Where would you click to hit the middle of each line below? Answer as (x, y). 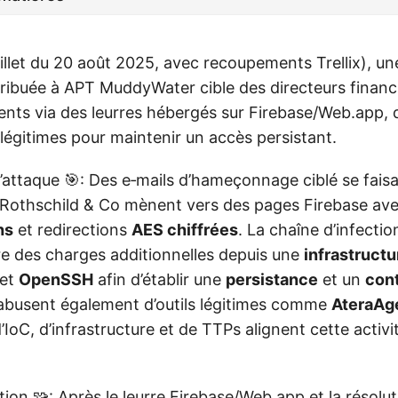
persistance (272, 280)
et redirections (72, 230)
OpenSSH (56, 280)
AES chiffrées (185, 230)
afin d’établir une (159, 280)
